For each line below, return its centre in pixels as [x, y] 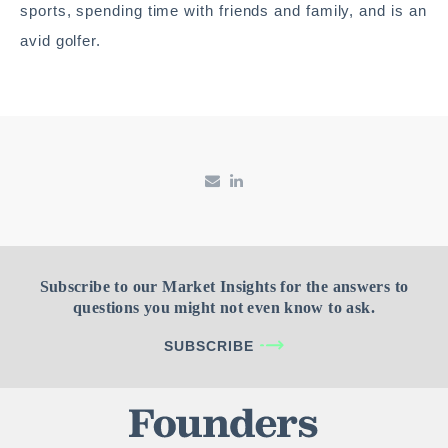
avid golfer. [61, 40]
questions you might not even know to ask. [224, 307]
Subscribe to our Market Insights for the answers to [224, 286]
